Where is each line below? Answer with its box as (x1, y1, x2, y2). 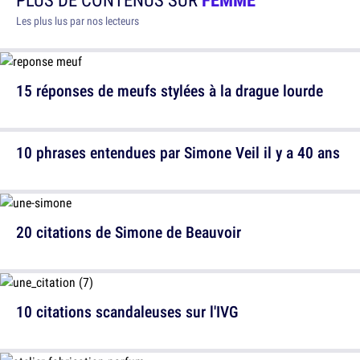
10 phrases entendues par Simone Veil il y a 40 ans (16, 141, 340, 163)
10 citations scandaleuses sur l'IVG (16, 301, 239, 322)
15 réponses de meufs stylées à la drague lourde (16, 80, 323, 101)
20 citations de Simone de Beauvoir (16, 221, 241, 243)
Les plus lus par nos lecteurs (16, 14, 139, 28)
